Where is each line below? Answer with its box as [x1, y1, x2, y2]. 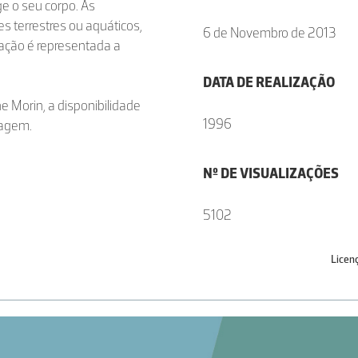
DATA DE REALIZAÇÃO [203, 74, 335, 91]
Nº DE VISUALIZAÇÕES [203, 165, 339, 182]
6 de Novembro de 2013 [203, 24, 336, 42]
